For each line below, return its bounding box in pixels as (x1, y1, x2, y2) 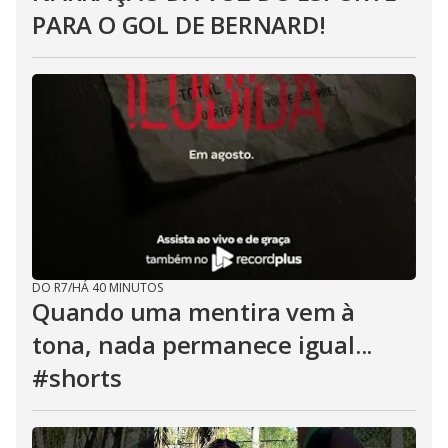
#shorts (32, 361, 122, 394)
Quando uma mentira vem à (32, 295, 356, 328)
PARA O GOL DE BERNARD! (32, 8, 326, 41)
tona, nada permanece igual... (32, 328, 373, 361)
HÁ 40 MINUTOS (72, 279, 163, 296)
